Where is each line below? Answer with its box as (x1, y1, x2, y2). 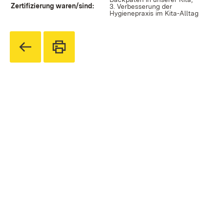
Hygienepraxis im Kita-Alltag (109, 9, 198, 17)
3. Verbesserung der (109, 2, 172, 10)
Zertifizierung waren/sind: (11, 2, 94, 10)
